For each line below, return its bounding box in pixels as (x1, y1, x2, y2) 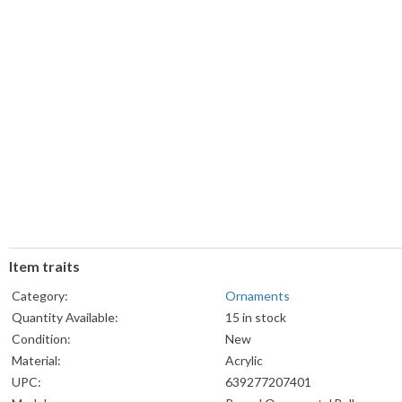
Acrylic (225, 353, 263, 369)
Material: (12, 353, 61, 369)
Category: (12, 288, 68, 304)
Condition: (12, 331, 71, 347)
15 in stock (225, 310, 286, 326)
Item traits (9, 258, 80, 275)
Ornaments (225, 288, 290, 304)
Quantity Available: (12, 310, 118, 326)
